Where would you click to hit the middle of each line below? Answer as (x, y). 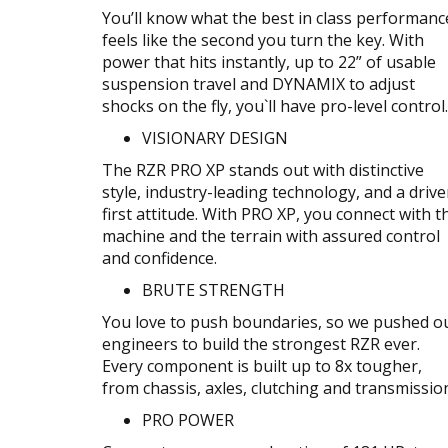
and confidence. (159, 257)
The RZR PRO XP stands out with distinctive (263, 169)
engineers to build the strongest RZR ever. (261, 343)
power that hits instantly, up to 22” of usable (269, 61)
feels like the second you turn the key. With (263, 39)
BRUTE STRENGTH (213, 289)
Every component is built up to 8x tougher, (262, 365)
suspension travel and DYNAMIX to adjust (258, 83)
